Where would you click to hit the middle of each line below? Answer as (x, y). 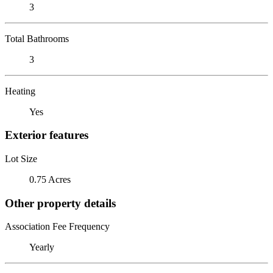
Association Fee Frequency (57, 227)
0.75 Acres (50, 179)
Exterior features (47, 135)
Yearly (42, 247)
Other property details (60, 203)
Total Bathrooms (37, 38)
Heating (20, 91)
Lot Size (21, 158)
